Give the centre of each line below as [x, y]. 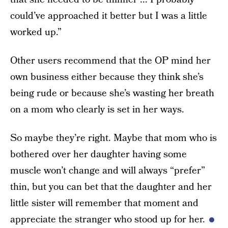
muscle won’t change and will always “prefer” [108, 171]
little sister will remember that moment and [104, 203]
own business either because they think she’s [107, 77]
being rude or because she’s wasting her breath [112, 93]
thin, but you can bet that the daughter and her [111, 187]
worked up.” [36, 32]
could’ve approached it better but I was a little [109, 16]
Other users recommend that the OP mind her [110, 61]
